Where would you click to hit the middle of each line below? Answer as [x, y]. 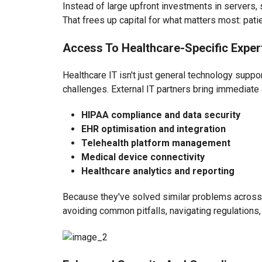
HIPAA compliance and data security [161, 115]
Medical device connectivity [143, 157]
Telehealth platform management [156, 143]
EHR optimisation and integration [154, 129]
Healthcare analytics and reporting [158, 171]
